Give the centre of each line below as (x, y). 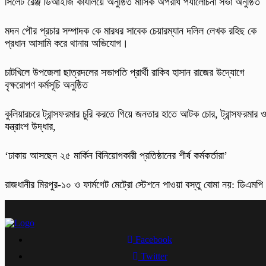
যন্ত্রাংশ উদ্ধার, (30, 127)
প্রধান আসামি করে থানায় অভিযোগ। (66, 44)
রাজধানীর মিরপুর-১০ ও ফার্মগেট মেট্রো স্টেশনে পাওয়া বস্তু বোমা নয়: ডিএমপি (134, 185)
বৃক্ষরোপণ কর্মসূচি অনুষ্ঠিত (46, 85)
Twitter (153, 256)
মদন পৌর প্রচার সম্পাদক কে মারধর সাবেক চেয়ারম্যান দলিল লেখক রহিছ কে (131, 31)
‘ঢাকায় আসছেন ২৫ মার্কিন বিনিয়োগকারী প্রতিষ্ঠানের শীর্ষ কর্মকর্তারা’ (116, 156)
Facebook (153, 240)
